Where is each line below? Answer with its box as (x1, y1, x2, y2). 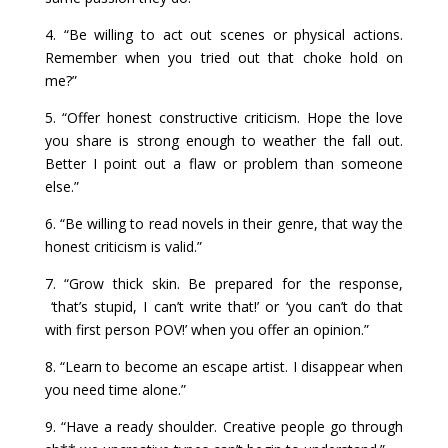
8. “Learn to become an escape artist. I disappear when (44, 357, 404, 376)
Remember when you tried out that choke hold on (44, 48, 404, 67)
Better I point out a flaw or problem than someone (44, 154, 404, 173)
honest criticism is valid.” (44, 237, 202, 256)
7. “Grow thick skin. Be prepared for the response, (44, 274, 404, 293)
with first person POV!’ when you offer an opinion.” (44, 320, 369, 339)
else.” (44, 177, 79, 196)
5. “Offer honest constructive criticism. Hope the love (44, 108, 404, 127)
